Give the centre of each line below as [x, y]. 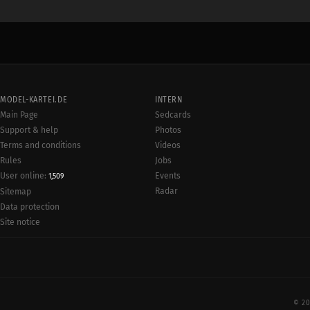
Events [168, 176]
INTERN [169, 100]
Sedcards [173, 115]
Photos [168, 130]
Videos [168, 145]
